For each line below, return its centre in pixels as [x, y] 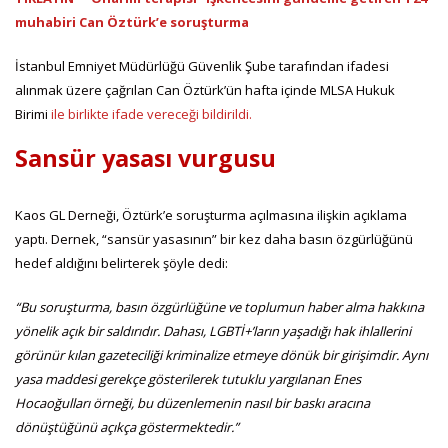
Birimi [33, 113]
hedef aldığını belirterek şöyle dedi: [121, 262]
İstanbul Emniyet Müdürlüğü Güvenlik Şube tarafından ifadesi [202, 65]
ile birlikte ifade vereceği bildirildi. [151, 113]
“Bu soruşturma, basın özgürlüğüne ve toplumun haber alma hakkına [219, 306]
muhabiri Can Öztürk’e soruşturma [132, 21]
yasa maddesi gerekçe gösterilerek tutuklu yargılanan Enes [188, 378]
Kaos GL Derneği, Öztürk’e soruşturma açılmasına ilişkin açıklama [211, 214]
